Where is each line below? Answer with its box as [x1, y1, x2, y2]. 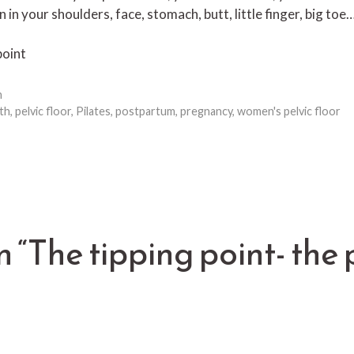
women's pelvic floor [237, 104, 341, 119]
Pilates [76, 104, 111, 119]
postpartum [115, 104, 176, 119]
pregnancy [180, 104, 233, 119]
